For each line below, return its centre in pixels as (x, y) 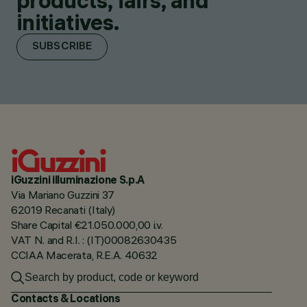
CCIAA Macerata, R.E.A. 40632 (85, 255)
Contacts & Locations (66, 298)
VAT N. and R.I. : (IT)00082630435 (94, 240)
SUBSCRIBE (62, 47)
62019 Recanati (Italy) (63, 210)
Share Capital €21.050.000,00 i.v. (87, 225)
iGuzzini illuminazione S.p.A (79, 180)
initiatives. (68, 23)
